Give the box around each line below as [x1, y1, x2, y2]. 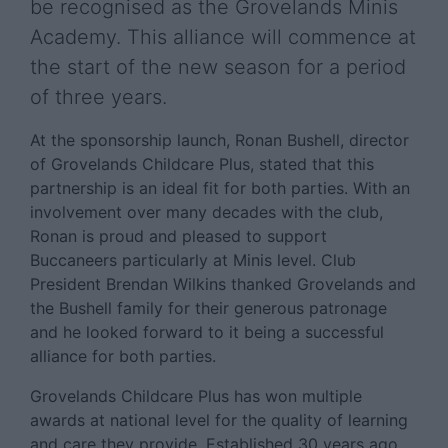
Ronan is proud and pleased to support [30, 226, 327, 246]
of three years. [30, 85, 167, 109]
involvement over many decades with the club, [30, 202, 383, 222]
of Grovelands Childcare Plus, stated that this [30, 154, 374, 174]
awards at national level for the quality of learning [30, 410, 408, 430]
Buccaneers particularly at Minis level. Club [30, 250, 356, 270]
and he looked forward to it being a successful [30, 322, 384, 342]
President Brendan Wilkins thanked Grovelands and [30, 274, 416, 294]
